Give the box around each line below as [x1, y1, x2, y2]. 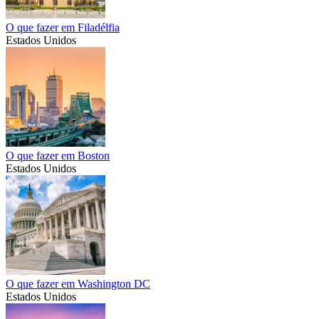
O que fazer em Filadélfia [6, 21, 120, 34]
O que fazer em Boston [6, 150, 110, 162]
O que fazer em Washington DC [6, 278, 150, 291]
